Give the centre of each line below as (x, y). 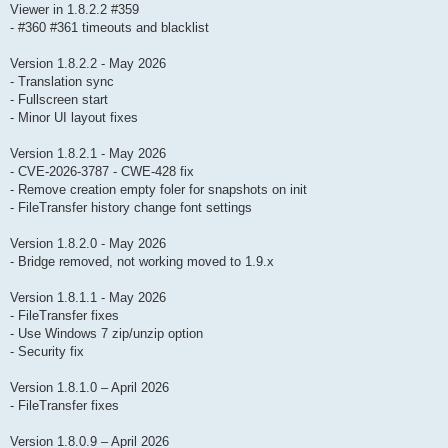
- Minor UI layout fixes (74, 118)
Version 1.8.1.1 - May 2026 (88, 298)
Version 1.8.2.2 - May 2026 (88, 64)
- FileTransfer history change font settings (131, 208)
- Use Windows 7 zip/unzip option (106, 334)
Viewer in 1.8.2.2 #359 (74, 10)
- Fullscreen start (59, 100)
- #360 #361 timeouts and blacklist (109, 28)
